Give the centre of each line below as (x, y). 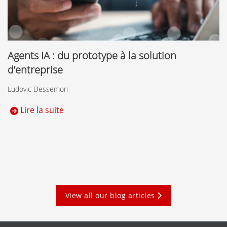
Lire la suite (41, 110)
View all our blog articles (111, 196)
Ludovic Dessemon (38, 89)
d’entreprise (35, 70)
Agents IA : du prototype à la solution (92, 56)
